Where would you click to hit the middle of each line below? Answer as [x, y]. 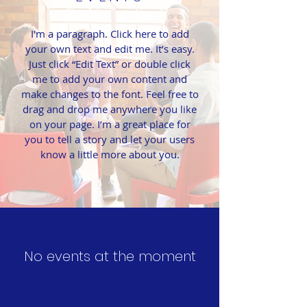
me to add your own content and [110, 79]
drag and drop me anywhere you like [110, 109]
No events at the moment [110, 256]
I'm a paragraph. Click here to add [110, 34]
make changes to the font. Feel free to [110, 94]
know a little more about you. [110, 154]
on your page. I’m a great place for [110, 124]
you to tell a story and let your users [110, 139]
